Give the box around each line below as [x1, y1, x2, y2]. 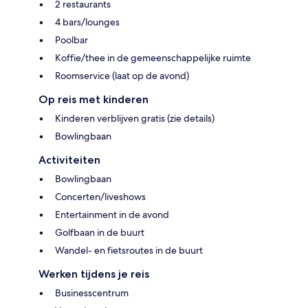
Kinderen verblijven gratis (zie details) [55, 111, 214, 124]
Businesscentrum [55, 286, 129, 299]
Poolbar [55, 33, 88, 46]
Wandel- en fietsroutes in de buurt [55, 243, 203, 256]
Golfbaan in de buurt [55, 225, 144, 239]
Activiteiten [38, 153, 100, 166]
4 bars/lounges [55, 15, 120, 28]
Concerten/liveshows [55, 190, 146, 203]
